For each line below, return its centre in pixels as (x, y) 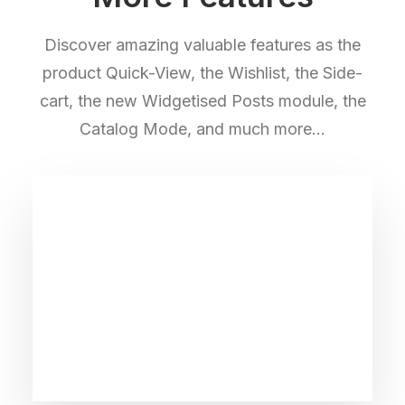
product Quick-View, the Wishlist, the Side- (202, 73)
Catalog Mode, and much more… (202, 129)
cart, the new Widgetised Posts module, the (202, 101)
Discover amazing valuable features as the (202, 45)
